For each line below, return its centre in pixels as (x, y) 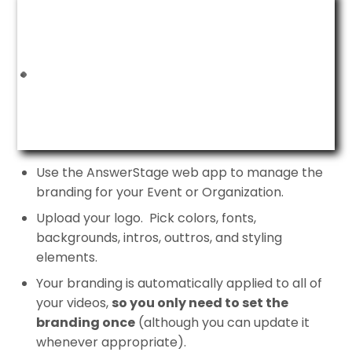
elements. (67, 257)
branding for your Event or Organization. (160, 192)
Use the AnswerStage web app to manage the (180, 172)
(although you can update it (223, 322)
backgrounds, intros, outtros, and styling (159, 237)
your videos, (74, 302)
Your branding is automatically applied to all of (180, 283)
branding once (86, 322)
